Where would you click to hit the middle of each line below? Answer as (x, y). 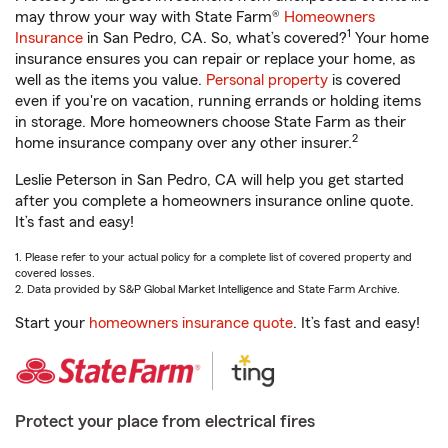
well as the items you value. (110, 80)
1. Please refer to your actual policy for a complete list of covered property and (213, 257)
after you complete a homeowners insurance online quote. (214, 201)
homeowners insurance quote (191, 323)
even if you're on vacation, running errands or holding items (218, 101)
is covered (364, 80)
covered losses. (55, 273)
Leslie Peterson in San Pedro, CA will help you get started (209, 180)
